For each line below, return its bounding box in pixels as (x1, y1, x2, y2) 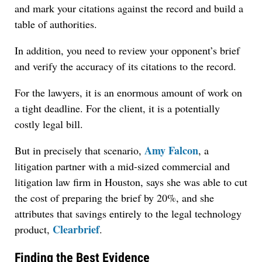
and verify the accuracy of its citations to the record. (15, 59, 236, 74)
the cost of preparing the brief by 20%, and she (15, 191, 214, 205)
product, (15, 222, 53, 237)
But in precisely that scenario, (15, 143, 144, 158)
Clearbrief (53, 222, 99, 237)
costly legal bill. (15, 117, 83, 132)
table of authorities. (15, 17, 97, 32)
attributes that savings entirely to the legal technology (15, 206, 242, 221)
